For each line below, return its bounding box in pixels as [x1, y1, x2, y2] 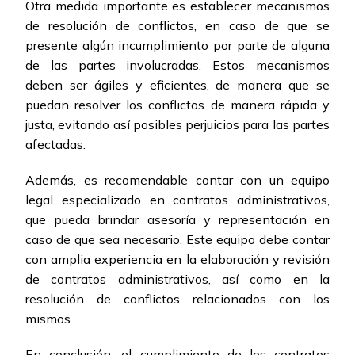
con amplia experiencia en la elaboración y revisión [25, 251, 330, 268]
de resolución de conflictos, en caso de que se [25, 17, 330, 34]
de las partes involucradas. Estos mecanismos [25, 57, 330, 74]
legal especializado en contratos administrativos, [25, 192, 330, 208]
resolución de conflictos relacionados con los [25, 291, 330, 307]
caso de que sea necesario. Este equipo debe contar [25, 231, 330, 248]
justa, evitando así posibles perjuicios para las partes [25, 116, 330, 133]
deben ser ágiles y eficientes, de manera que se [25, 77, 330, 94]
